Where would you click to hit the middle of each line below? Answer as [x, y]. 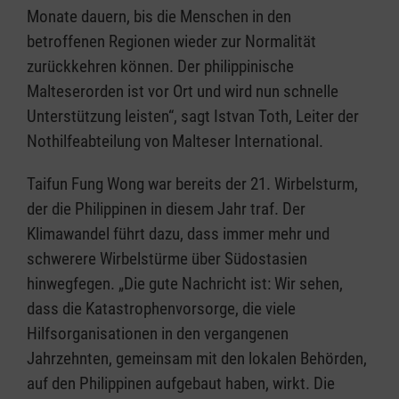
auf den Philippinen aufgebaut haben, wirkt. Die [181, 384]
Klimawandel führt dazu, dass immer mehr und [178, 234]
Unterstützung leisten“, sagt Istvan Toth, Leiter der [193, 117]
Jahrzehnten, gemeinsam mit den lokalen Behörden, [197, 359]
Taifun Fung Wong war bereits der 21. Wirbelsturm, [192, 184]
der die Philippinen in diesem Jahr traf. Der [166, 209]
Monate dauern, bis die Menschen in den [159, 17]
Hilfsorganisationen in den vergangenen [158, 334]
